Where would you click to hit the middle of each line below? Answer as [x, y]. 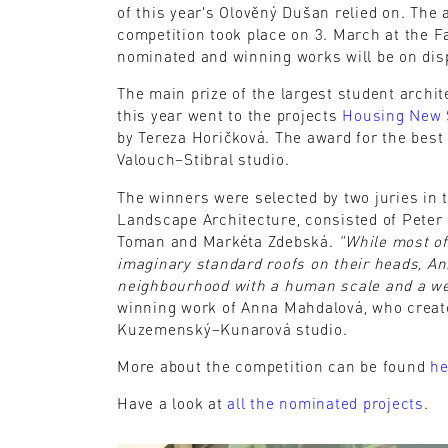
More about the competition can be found [273, 365]
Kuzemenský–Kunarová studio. [232, 328]
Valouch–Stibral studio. [203, 159]
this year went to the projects [230, 115]
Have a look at [172, 403]
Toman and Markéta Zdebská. [228, 240]
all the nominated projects [325, 403]
